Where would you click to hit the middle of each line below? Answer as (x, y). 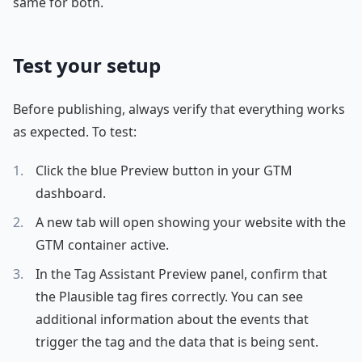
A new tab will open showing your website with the (191, 223)
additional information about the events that (172, 320)
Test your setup (87, 65)
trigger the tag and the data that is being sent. (177, 342)
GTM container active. (102, 245)
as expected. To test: (75, 132)
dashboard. (71, 194)
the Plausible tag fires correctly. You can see (169, 297)
